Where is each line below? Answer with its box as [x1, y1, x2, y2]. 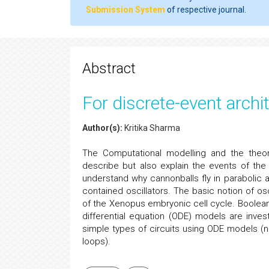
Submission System [86, 5, 165, 14]
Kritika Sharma [122, 123, 180, 133]
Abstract [82, 60, 136, 77]
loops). [82, 236, 110, 247]
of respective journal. [165, 5, 246, 14]
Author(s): [82, 123, 122, 133]
